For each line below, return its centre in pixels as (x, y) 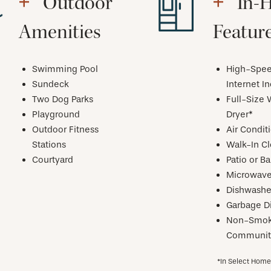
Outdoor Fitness (65, 129)
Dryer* (240, 114)
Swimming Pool (65, 69)
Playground (56, 114)
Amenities (59, 32)
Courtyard (53, 159)
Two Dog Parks (63, 99)
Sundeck (51, 84)
